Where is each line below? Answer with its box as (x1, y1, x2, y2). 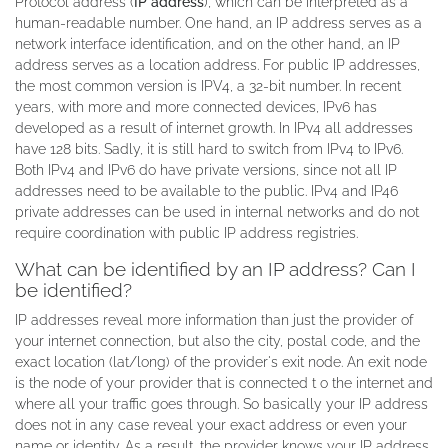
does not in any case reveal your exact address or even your (15, 416, 407, 433)
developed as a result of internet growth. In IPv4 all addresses (15, 119, 413, 136)
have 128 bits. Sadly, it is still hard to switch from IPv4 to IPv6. (15, 140, 403, 157)
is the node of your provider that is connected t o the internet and (15, 374, 433, 391)
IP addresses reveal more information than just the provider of (15, 311, 413, 328)
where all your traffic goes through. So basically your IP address (15, 395, 428, 412)
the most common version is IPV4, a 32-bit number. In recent (15, 77, 401, 94)
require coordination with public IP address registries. (15, 224, 358, 241)
